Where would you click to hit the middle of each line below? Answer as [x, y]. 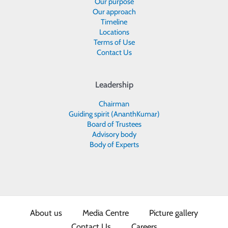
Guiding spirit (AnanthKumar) [114, 114]
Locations [114, 32]
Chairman [114, 104]
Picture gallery [174, 213]
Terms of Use [114, 42]
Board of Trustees [114, 124]
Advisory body [114, 135]
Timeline [114, 22]
